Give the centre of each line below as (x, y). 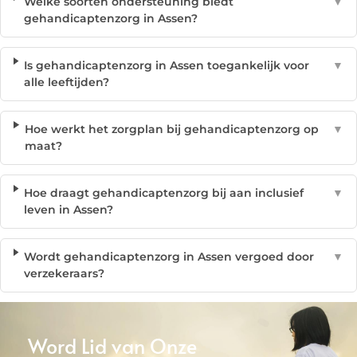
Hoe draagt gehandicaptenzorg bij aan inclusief (164, 193)
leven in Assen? (69, 210)
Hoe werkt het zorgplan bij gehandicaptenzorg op (171, 129)
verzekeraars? (65, 273)
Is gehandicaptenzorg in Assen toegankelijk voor (167, 65)
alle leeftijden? (67, 82)
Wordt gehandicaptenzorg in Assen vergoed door (169, 257)
